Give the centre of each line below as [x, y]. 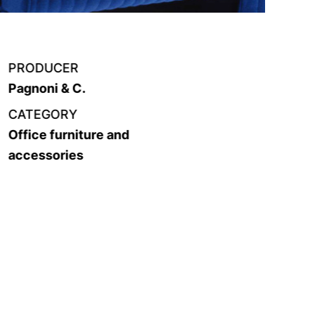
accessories [46, 155]
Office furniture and [69, 135]
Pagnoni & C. [47, 89]
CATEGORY [43, 115]
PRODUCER [43, 68]
